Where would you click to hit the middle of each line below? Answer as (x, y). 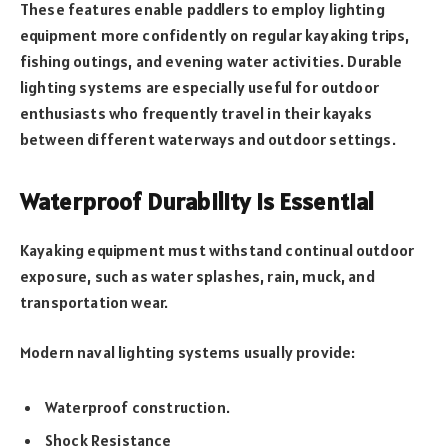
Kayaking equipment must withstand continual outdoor (217, 249)
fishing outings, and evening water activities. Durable (211, 60)
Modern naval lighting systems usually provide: (189, 352)
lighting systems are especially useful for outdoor (199, 86)
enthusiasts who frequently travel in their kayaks (196, 112)
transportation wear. (94, 301)
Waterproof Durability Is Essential (197, 201)
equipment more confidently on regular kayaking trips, (215, 34)
